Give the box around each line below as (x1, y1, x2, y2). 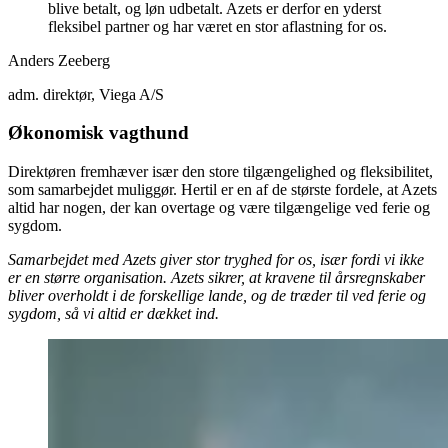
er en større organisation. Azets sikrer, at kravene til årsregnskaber (8, 269, 425, 287)
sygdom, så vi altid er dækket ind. (8, 305, 219, 323)
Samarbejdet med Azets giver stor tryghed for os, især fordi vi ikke (8, 251, 424, 269)
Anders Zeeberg (8, 51, 110, 69)
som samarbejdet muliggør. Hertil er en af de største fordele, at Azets (8, 181, 437, 199)
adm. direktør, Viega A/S (8, 85, 164, 103)
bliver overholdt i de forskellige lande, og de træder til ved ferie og (8, 287, 426, 305)
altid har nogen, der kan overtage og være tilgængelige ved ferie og (8, 199, 430, 217)
